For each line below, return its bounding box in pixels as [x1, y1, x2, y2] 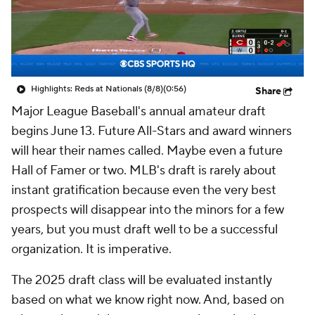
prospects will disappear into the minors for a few [11, 202, 284, 218]
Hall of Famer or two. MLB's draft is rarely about [11, 162, 276, 179]
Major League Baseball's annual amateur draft [11, 103, 266, 120]
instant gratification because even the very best [11, 182, 276, 198]
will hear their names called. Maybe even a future [11, 143, 283, 159]
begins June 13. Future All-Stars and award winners [11, 123, 292, 139]
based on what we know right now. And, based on [11, 292, 284, 308]
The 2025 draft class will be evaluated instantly [11, 272, 272, 288]
